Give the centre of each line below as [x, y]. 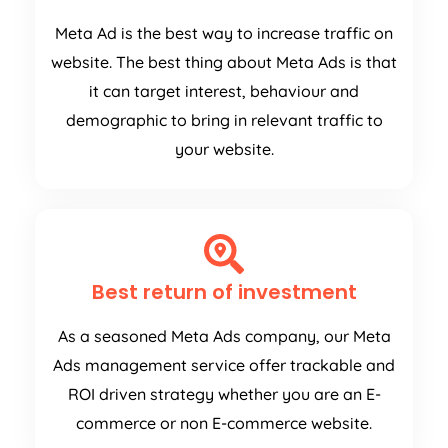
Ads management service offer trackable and [224, 365]
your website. [224, 149]
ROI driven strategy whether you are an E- [224, 394]
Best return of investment [224, 292]
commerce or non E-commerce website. [224, 423]
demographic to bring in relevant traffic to [224, 120]
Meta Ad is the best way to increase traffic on [224, 33]
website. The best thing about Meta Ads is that [224, 62]
